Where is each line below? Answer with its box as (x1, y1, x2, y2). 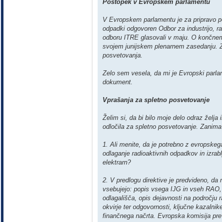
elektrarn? (103, 159, 131, 166)
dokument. (103, 78, 133, 86)
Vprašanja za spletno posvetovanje (103, 96, 210, 104)
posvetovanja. (103, 52, 143, 59)
